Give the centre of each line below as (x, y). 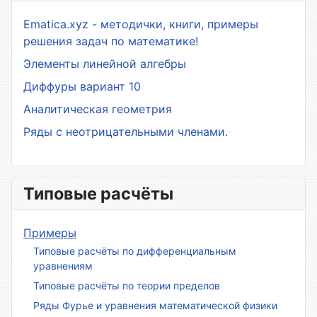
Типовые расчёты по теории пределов (127, 286)
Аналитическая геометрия (98, 109)
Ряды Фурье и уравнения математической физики (155, 306)
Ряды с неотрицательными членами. (126, 131)
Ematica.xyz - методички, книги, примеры (141, 24)
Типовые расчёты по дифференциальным (135, 251)
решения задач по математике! (111, 41)
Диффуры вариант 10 (82, 86)
